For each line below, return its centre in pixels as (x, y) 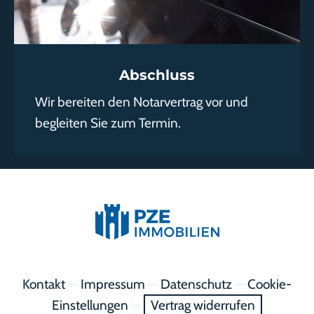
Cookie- (269, 284)
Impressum (113, 284)
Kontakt (44, 284)
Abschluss (157, 75)
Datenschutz (196, 284)
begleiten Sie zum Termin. (108, 123)
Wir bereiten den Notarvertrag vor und (142, 102)
